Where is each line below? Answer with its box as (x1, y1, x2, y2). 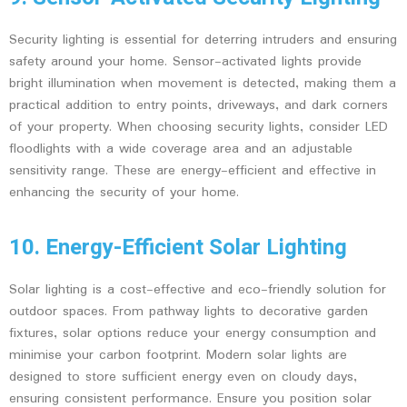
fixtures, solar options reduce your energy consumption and (9, 322, 376, 344)
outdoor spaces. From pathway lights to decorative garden (9, 300, 368, 323)
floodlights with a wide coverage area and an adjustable (9, 138, 352, 161)
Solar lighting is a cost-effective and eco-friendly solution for (9, 278, 386, 301)
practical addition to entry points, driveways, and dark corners (9, 94, 388, 117)
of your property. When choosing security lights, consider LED (9, 116, 388, 139)
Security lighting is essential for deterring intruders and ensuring (9, 29, 397, 52)
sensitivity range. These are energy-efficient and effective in (9, 160, 376, 183)
